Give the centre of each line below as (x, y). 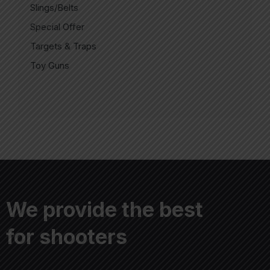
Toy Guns (50, 65)
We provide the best (105, 209)
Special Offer (57, 27)
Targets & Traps (63, 46)
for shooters (67, 236)
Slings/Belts (54, 7)
